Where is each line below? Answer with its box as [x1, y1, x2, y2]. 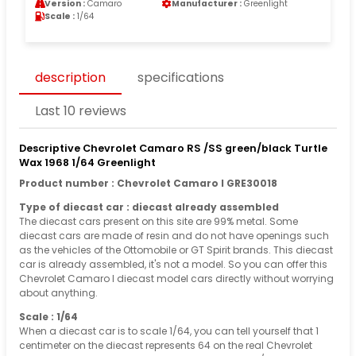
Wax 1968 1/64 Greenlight [19, 155, 156, 169]
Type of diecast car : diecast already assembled [19, 199, 279, 214]
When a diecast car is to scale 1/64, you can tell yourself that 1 [19, 323, 319, 338]
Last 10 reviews [35, 102, 126, 121]
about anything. [19, 285, 98, 300]
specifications [137, 68, 224, 87]
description [35, 68, 106, 87]
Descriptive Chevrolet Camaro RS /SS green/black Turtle [19, 141, 327, 155]
